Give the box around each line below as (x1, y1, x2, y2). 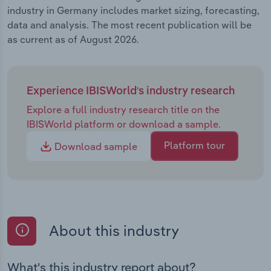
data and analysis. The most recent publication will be (7, 19, 252, 31)
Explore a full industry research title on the (27, 103, 220, 116)
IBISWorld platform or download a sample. (27, 117, 221, 130)
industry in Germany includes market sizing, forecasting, (7, 4, 260, 17)
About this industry (46, 221, 179, 240)
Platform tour (164, 139, 225, 152)
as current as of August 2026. (7, 33, 139, 46)
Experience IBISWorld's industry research (27, 86, 235, 97)
